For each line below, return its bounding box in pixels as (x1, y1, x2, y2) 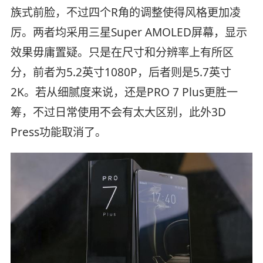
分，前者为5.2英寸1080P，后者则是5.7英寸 (10, 65, 231, 80)
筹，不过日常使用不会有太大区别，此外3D (10, 104, 226, 120)
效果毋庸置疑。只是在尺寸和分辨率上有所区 (10, 45, 234, 60)
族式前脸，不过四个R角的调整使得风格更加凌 (10, 5, 241, 21)
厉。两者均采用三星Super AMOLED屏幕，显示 (10, 25, 247, 41)
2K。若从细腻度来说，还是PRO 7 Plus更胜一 (10, 85, 238, 100)
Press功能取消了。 (10, 124, 106, 140)
